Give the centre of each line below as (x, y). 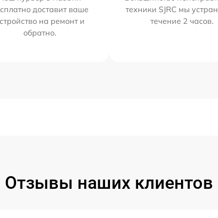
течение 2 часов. (182, 21)
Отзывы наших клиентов (109, 183)
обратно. (40, 33)
